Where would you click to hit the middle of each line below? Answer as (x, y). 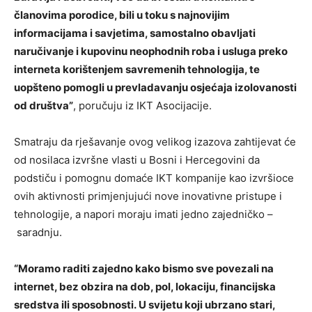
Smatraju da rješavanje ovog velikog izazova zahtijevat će (155, 141)
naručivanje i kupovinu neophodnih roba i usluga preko (151, 51)
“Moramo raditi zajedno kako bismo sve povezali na (144, 268)
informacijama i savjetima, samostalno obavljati (135, 33)
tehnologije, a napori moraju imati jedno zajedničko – (143, 214)
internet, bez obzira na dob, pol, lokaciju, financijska (145, 286)
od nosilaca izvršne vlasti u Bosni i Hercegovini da (137, 159)
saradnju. (38, 232)
